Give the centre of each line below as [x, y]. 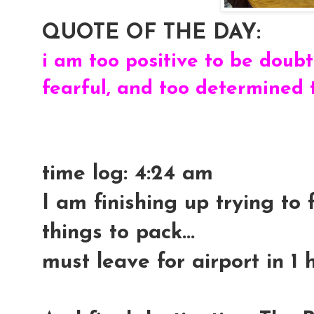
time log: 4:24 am [128, 174]
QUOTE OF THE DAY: [151, 33]
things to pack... [118, 233]
